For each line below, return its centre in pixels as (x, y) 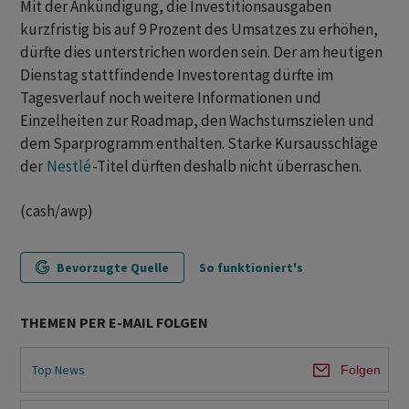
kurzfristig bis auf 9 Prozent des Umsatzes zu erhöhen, (199, 30)
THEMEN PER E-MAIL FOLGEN (114, 323)
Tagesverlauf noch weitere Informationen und (171, 98)
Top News (58, 369)
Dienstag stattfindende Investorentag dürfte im (177, 75)
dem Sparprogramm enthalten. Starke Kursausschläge (199, 144)
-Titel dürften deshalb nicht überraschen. (227, 167)
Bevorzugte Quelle (113, 268)
